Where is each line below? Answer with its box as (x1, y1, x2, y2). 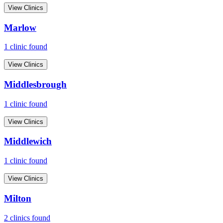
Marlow (4, 22, 36, 33)
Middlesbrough (4, 79, 67, 90)
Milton (4, 193, 31, 204)
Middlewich (4, 136, 52, 147)
